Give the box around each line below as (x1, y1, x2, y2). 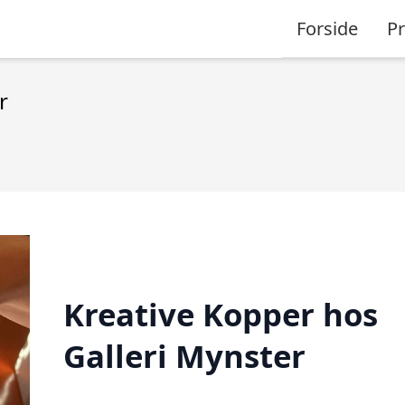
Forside (297, 15, 358, 41)
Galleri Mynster (62, 334, 306, 377)
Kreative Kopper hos (62, 292, 378, 335)
